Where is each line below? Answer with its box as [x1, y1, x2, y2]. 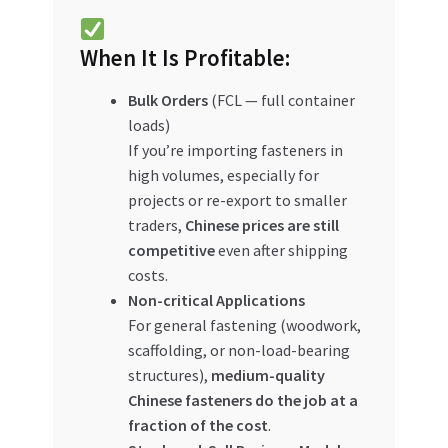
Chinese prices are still [184, 215, 339, 236]
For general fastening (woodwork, [127, 315, 361, 336]
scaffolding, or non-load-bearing [127, 340, 350, 361]
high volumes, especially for [127, 165, 319, 186]
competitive [127, 240, 215, 261]
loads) [127, 115, 170, 136]
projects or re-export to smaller [127, 190, 347, 211]
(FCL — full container [207, 90, 355, 111]
